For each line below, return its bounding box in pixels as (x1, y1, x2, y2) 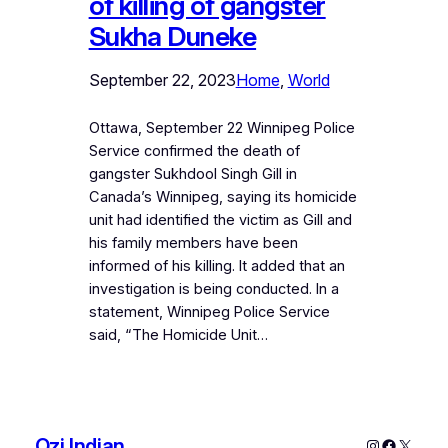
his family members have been (88, 233, 298, 252)
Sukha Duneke (88, 19, 257, 53)
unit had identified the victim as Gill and (88, 210, 352, 229)
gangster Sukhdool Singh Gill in (88, 164, 297, 183)
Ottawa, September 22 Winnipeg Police (88, 118, 355, 137)
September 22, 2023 (88, 69, 236, 90)
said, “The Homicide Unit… (88, 325, 268, 344)
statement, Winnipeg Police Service (88, 302, 330, 321)
